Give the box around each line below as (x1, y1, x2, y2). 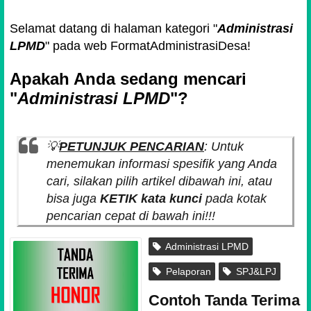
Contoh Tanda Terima (149, 292, 300, 309)
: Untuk (204, 140, 244, 153)
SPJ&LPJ (233, 266, 276, 277)
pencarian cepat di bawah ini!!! (47, 209, 215, 223)
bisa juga (47, 192, 100, 205)
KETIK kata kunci (100, 192, 202, 205)
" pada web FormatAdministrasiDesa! (45, 38, 251, 53)
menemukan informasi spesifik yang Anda (47, 157, 277, 171)
